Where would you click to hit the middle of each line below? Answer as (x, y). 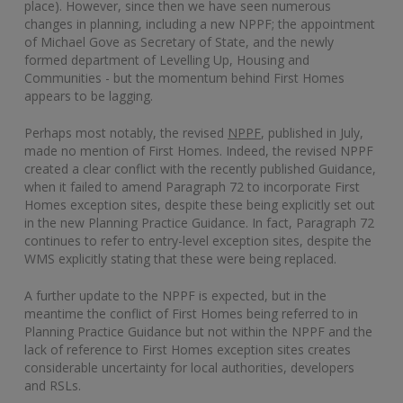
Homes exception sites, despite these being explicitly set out (200, 204)
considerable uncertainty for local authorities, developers (189, 367)
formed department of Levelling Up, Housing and (167, 59)
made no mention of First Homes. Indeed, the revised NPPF (199, 150)
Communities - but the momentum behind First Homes (184, 77)
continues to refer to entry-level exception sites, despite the (198, 240)
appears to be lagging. (89, 95)
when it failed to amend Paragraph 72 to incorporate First (192, 186)
